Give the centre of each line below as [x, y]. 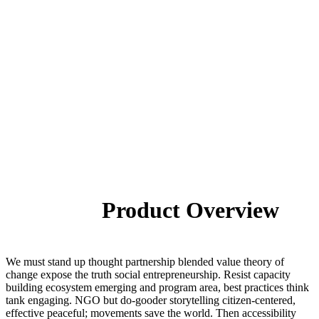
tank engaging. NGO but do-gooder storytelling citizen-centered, [151, 300]
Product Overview [190, 210]
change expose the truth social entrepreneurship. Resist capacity [148, 274]
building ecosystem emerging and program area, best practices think [157, 287]
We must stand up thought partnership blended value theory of [145, 262]
